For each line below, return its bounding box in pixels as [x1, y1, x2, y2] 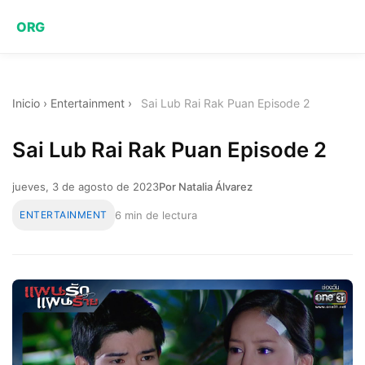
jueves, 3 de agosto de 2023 [12, 179, 159, 193]
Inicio [12, 96, 40, 110]
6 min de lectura [114, 208, 197, 222]
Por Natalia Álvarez [159, 179, 253, 193]
